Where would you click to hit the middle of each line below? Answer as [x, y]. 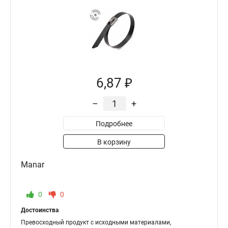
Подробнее [114, 124]
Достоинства [40, 210]
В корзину [114, 142]
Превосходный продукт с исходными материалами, [96, 222]
